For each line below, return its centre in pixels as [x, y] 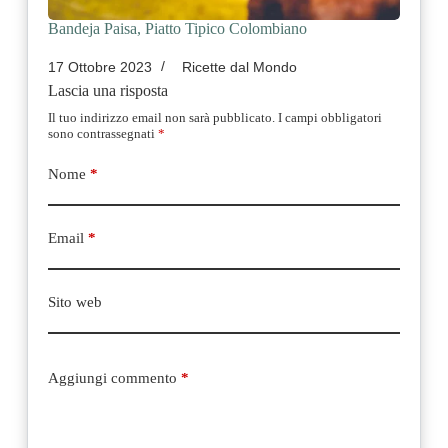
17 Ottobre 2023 [99, 67]
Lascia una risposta [107, 91]
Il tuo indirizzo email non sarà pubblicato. [161, 118]
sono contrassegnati [102, 134]
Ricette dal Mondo [239, 67]
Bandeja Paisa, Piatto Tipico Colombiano [177, 29]
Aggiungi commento [112, 377]
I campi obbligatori [329, 118]
